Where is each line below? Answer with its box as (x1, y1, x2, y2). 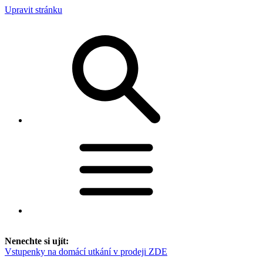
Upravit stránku (5, 5, 62, 15)
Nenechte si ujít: (5, 236, 69, 246)
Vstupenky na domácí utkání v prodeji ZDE (5, 247, 167, 257)
